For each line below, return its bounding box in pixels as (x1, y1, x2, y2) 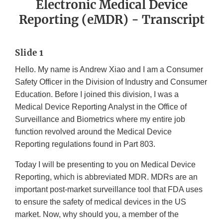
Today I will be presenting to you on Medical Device (15, 160, 196, 169)
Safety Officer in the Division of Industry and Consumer (15, 78, 207, 87)
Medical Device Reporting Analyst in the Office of (15, 103, 187, 111)
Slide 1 (15, 47, 44, 59)
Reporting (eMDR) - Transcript (18, 12, 205, 28)
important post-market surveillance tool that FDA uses (15, 185, 203, 194)
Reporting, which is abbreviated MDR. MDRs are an (15, 173, 198, 182)
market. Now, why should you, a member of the (15, 210, 179, 219)
